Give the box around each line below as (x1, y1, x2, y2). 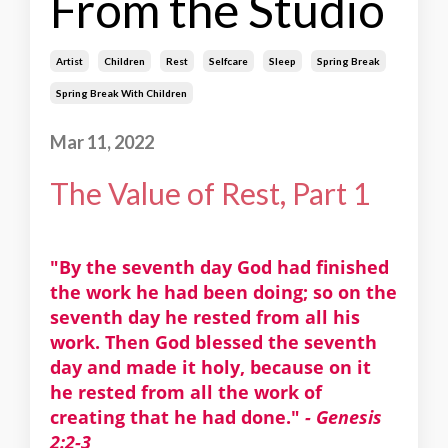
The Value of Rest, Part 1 (50, 175, 370, 212)
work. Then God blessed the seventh (50, 330, 377, 355)
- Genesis (305, 405, 382, 430)
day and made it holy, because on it (50, 355, 371, 380)
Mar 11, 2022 (50, 131, 154, 154)
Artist (56, 55, 83, 68)
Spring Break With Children (56, 87, 187, 100)
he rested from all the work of (50, 380, 322, 405)
